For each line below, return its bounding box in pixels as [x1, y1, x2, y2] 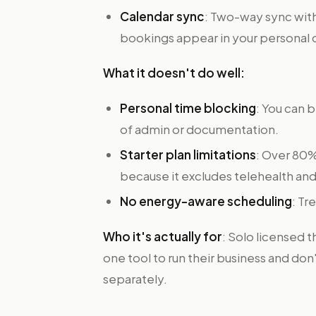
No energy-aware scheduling [120, 193, 292, 209]
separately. [103, 271, 167, 286]
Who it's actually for [103, 229, 222, 244]
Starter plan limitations [120, 147, 256, 162]
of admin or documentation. [120, 121, 279, 137]
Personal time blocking [120, 100, 256, 116]
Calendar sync [120, 8, 205, 24]
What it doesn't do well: [103, 65, 245, 80]
